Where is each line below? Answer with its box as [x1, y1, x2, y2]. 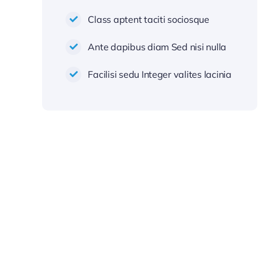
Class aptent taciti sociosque [88, 13, 209, 25]
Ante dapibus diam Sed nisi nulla [88, 40, 227, 53]
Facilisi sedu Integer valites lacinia [88, 68, 232, 80]
